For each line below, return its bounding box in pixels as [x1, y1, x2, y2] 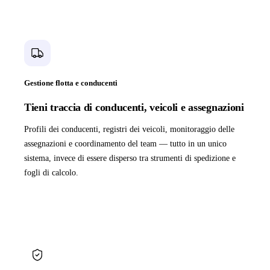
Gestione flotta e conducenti [24, 78, 118, 88]
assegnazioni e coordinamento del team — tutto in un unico [24, 139, 227, 149]
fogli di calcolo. [24, 168, 78, 178]
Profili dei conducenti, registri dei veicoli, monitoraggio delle [24, 125, 234, 134]
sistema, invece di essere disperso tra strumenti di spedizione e [24, 154, 236, 163]
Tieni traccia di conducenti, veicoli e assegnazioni [24, 101, 244, 114]
